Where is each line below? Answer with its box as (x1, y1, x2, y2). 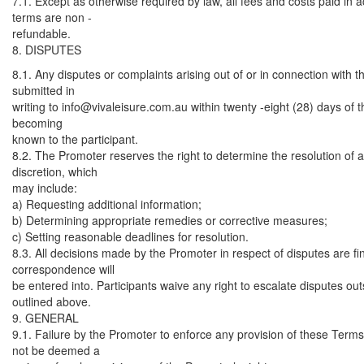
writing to (12, 98, 62, 115)
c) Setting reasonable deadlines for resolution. (12, 228, 249, 245)
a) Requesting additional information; (12, 196, 201, 212)
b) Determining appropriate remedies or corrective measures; (12, 212, 327, 228)
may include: (12, 180, 77, 196)
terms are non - (12, 9, 92, 25)
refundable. (12, 25, 71, 41)
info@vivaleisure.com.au (62, 98, 188, 115)
